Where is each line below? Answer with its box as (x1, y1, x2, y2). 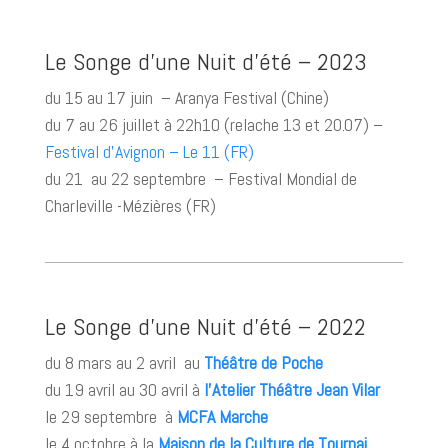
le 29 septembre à (44, 405, 177, 428)
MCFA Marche (176, 405, 268, 428)
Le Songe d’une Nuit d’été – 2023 (44, 46, 367, 77)
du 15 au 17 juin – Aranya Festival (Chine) (44, 86, 329, 109)
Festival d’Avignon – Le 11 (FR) (44, 140, 254, 163)
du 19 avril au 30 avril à (44, 378, 204, 401)
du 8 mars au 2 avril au (44, 351, 204, 374)
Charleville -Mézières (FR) (44, 194, 216, 217)
